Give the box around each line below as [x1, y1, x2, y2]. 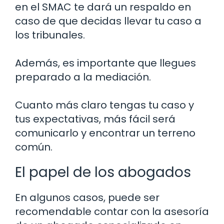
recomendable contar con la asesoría [15, 204, 209, 219]
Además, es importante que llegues [15, 56, 196, 70]
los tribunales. [15, 28, 85, 42]
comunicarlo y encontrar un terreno [15, 126, 195, 140]
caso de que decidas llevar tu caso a [15, 14, 201, 28]
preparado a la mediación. [15, 70, 151, 84]
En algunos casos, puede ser [15, 190, 159, 205]
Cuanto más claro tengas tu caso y [15, 98, 194, 112]
